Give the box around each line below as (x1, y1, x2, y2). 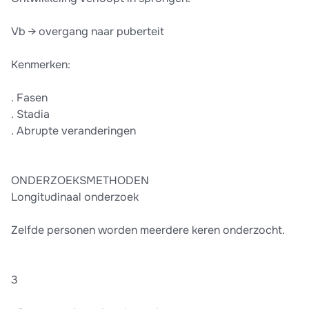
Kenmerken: (11, 57, 70, 72)
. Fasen (11, 90, 48, 106)
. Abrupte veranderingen (11, 123, 136, 139)
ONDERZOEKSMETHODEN (11, 173, 149, 188)
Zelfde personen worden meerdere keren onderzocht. (11, 223, 285, 238)
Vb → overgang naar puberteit (11, 24, 164, 39)
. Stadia (11, 107, 50, 122)
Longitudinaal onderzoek (11, 190, 139, 205)
